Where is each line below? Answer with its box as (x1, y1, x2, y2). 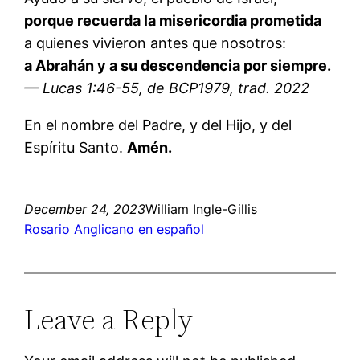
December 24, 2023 (24, 201, 146, 218)
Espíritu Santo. (24, 139, 128, 157)
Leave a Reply (24, 300, 194, 340)
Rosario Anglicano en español (24, 221, 205, 238)
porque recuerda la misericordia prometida (24, 12, 322, 30)
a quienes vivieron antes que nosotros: (24, 35, 287, 52)
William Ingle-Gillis (145, 201, 258, 218)
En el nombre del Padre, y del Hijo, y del (24, 117, 292, 134)
